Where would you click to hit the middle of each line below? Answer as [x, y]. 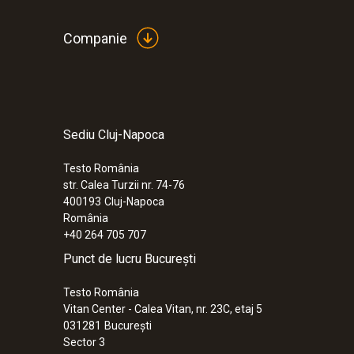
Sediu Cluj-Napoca [114, 135]
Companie [95, 38]
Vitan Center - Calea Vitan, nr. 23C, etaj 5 [163, 309]
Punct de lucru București [130, 259]
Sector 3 [84, 342]
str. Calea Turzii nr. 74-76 [124, 185]
